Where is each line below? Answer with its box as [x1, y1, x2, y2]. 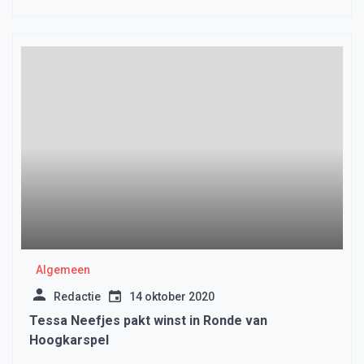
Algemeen [35, 263, 90, 277]
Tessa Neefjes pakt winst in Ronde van [29, 313, 267, 329]
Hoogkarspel [29, 332, 109, 349]
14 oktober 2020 [129, 290, 214, 304]
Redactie [54, 290, 101, 304]
